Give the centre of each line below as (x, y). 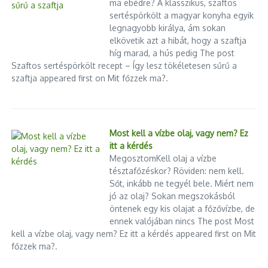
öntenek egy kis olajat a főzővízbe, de (182, 209)
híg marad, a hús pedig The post (172, 53)
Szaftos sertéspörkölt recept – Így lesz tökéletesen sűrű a (124, 66)
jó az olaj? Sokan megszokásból (173, 196)
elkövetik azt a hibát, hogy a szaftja (178, 41)
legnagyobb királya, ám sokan (168, 28)
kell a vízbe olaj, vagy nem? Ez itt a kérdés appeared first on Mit (134, 234)
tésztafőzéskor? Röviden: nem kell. (177, 171)
